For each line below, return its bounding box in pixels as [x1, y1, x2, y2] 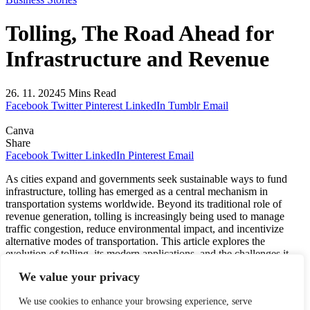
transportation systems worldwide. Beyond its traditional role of [6, 197, 282, 210]
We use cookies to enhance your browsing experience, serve [19, 296, 252, 307]
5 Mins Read [60, 86, 116, 99]
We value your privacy [19, 270, 140, 284]
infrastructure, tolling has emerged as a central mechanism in [6, 185, 268, 197]
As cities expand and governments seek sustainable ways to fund [6, 172, 287, 185]
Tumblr [168, 99, 200, 111]
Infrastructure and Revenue [6, 46, 269, 72]
